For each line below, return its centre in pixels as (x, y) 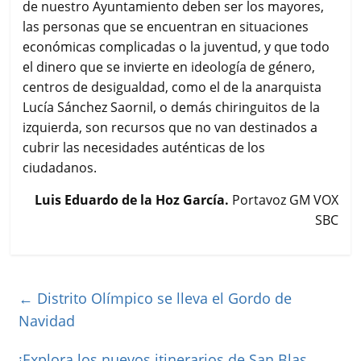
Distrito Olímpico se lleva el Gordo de (163, 298)
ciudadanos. (60, 167)
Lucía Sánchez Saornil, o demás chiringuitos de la (172, 107)
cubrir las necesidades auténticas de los (144, 147)
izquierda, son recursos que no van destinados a (170, 127)
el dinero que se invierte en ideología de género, (169, 66)
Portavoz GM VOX (285, 199)
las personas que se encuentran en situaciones (166, 26)
